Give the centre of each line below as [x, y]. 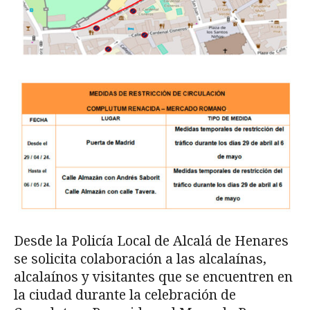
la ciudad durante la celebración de [125, 295]
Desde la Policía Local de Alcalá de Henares [151, 241]
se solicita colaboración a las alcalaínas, [140, 259]
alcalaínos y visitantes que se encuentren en [153, 277]
